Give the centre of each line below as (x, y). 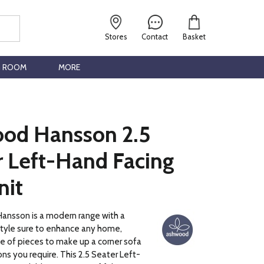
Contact (155, 37)
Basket (194, 37)
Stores (116, 37)
